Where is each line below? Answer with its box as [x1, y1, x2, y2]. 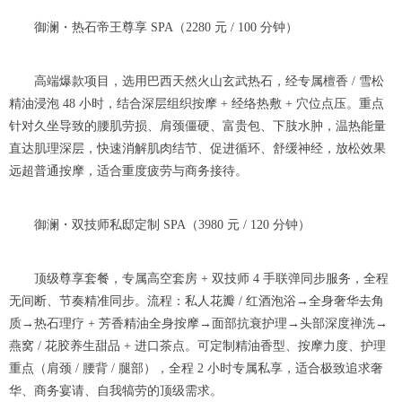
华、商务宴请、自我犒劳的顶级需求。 [9, 383, 223, 398]
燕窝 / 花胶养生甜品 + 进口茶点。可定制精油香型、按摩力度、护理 [9, 338, 386, 353]
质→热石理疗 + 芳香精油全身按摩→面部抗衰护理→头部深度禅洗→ [9, 316, 388, 330]
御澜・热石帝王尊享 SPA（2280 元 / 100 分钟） [9, 20, 298, 34]
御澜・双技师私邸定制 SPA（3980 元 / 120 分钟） [9, 217, 310, 232]
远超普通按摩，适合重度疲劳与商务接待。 [9, 163, 248, 178]
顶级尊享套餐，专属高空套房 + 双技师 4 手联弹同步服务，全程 [9, 271, 389, 285]
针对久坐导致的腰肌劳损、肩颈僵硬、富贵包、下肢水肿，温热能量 [9, 118, 386, 133]
